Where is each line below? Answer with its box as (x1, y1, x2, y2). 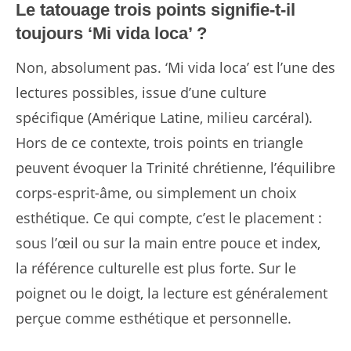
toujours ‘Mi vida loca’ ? (16, 24, 207, 44)
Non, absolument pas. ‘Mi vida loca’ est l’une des (16, 58, 335, 78)
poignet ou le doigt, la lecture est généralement (16, 284, 327, 303)
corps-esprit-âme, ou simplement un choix (16, 183, 296, 203)
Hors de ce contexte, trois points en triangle (16, 133, 303, 153)
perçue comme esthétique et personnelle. (16, 309, 291, 328)
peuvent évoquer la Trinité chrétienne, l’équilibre (16, 158, 335, 178)
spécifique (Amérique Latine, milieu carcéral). (16, 108, 313, 128)
